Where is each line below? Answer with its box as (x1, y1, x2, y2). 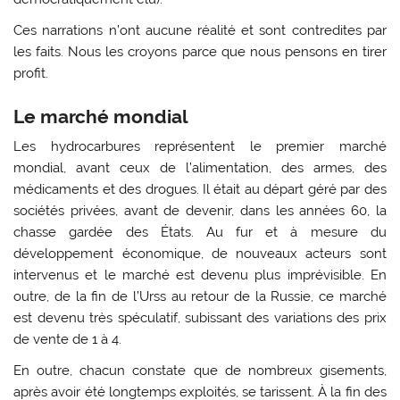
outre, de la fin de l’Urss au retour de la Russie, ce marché (13, 287, 387, 304)
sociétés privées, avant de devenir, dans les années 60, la (13, 202, 387, 219)
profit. (13, 65, 49, 82)
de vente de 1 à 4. (13, 330, 122, 347)
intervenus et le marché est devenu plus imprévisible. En (13, 266, 387, 283)
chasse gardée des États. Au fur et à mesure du (13, 223, 387, 240)
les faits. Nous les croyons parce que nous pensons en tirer (13, 44, 387, 61)
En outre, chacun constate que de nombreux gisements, (13, 362, 387, 379)
